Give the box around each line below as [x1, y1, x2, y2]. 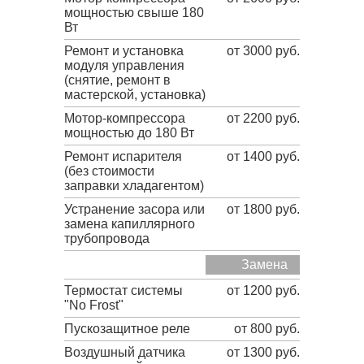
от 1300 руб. [227, 345, 300, 359]
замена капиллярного [64, 217, 195, 231]
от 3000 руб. [227, 44, 300, 58]
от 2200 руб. [227, 111, 300, 125]
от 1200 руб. [227, 284, 300, 297]
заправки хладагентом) [64, 179, 204, 193]
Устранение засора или [64, 202, 205, 216]
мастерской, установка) [64, 88, 206, 102]
